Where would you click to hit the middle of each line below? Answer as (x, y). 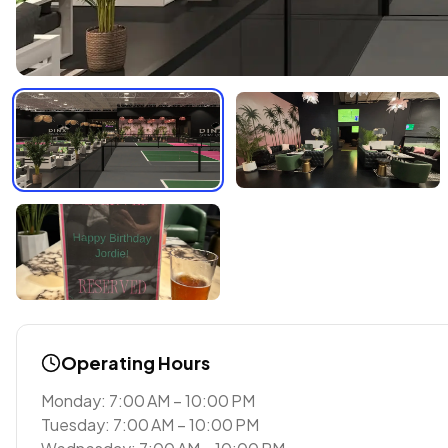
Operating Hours (135, 362)
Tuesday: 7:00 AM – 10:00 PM (150, 424)
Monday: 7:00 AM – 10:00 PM (148, 400)
